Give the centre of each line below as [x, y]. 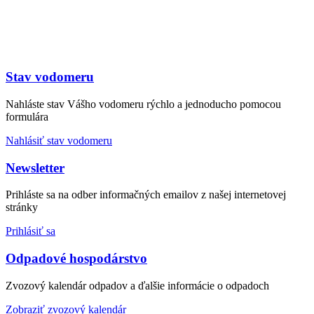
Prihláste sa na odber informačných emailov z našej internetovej [146, 195]
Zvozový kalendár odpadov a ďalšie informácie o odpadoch [137, 285]
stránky [22, 207]
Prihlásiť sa [30, 231]
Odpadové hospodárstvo [76, 259]
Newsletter [35, 168]
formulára [27, 116]
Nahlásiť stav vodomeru [59, 140]
